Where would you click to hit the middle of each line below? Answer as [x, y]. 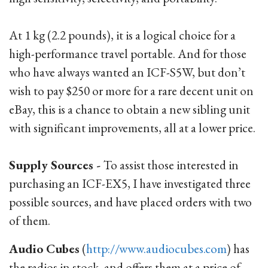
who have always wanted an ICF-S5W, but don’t [127, 72]
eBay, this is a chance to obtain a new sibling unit [130, 109]
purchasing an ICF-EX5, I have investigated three [130, 183]
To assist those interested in [171, 165]
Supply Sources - [56, 165]
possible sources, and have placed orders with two [130, 202]
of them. [30, 220]
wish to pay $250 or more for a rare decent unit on [131, 91]
